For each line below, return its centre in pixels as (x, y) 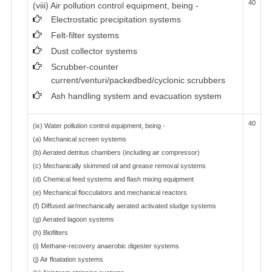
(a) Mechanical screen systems (80, 139)
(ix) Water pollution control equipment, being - (99, 126)
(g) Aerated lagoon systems (73, 219)
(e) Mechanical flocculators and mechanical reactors (110, 192)
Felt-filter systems (85, 35)
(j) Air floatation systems (68, 259)
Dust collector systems (94, 51)
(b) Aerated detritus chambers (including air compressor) (116, 152)
